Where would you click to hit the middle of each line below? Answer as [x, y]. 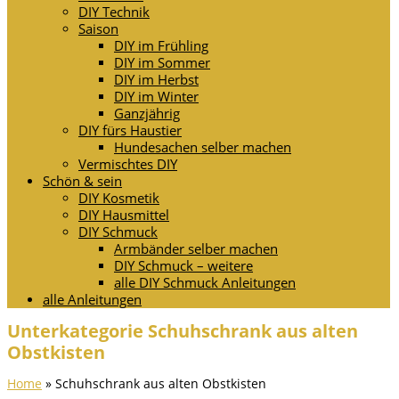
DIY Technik [114, 12]
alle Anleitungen [92, 299]
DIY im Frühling [161, 45]
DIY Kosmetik [119, 198]
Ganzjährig [147, 113]
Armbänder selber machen [196, 248]
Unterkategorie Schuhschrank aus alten [183, 331]
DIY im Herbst [156, 79]
